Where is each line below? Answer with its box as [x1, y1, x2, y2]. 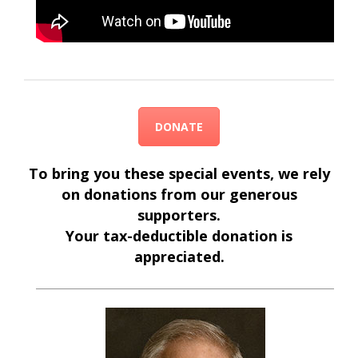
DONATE [155, 119, 203, 135]
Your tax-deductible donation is [66, 226, 292, 246]
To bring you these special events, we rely [28, 164, 330, 184]
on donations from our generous [61, 185, 297, 205]
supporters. [137, 205, 221, 225]
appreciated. [133, 247, 225, 267]
